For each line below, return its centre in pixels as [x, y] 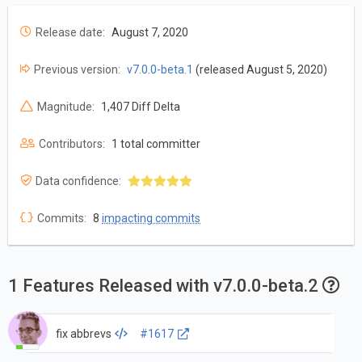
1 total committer [156, 144]
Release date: [70, 33]
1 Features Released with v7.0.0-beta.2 [165, 286]
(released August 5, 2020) [260, 70]
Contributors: [72, 144]
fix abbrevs [83, 333]
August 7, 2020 [150, 33]
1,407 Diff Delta [141, 107]
